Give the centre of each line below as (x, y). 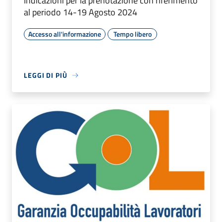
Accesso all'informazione (65, 34)
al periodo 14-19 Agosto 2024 (81, 12)
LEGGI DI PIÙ (46, 75)
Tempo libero (132, 34)
